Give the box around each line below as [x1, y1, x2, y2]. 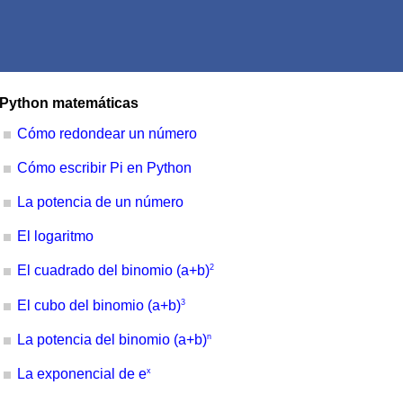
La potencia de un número [17, 194, 184, 210]
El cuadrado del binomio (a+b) [17, 263, 210, 279]
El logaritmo [17, 228, 94, 244]
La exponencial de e [17, 366, 147, 382]
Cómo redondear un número [17, 126, 197, 141]
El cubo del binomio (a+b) [17, 297, 181, 313]
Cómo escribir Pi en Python [17, 160, 192, 175]
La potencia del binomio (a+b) [17, 331, 207, 347]
